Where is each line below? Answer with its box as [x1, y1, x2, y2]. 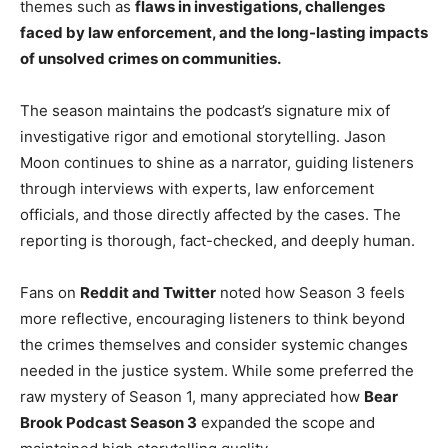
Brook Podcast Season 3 [20, 413, 197, 433]
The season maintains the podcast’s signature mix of [20, 101, 390, 121]
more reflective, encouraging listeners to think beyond [20, 309, 405, 329]
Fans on [20, 283, 80, 303]
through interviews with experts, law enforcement [20, 179, 374, 199]
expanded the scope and [197, 413, 375, 433]
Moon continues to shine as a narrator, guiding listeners [20, 153, 414, 173]
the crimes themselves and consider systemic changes [20, 335, 408, 355]
